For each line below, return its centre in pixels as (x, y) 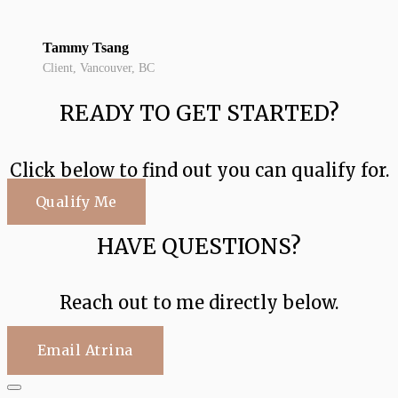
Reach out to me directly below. (199, 303)
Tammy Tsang (86, 48)
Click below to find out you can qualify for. (199, 170)
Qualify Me (76, 201)
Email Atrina (85, 350)
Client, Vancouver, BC (99, 68)
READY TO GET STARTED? (199, 114)
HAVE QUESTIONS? (199, 246)
